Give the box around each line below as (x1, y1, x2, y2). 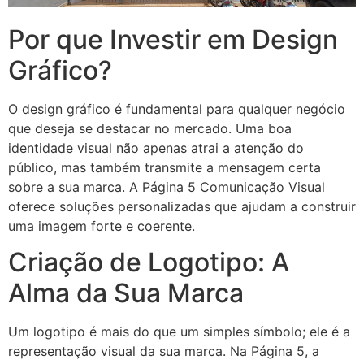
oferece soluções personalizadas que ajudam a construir (8, 197, 356, 214)
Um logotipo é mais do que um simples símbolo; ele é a (8, 323, 350, 340)
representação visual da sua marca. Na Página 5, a (8, 343, 319, 360)
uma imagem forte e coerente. (8, 217, 195, 234)
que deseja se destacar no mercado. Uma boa (8, 119, 292, 136)
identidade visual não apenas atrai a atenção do (8, 139, 304, 156)
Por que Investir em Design (8, 23, 338, 55)
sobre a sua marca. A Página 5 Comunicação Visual (8, 178, 325, 195)
